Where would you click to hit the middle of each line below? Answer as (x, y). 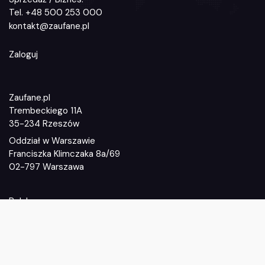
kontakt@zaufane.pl (49, 26)
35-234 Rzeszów (44, 124)
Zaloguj (23, 55)
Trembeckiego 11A (46, 111)
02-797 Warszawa (46, 167)
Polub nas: (29, 201)
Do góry (125, 249)
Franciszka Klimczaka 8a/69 (64, 154)
